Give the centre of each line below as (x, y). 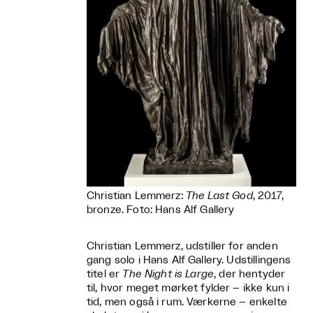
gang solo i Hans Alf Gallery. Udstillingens (189, 260)
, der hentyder (250, 274)
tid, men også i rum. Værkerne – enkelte (187, 302)
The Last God (219, 196)
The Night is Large (168, 274)
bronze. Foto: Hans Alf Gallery (161, 210)
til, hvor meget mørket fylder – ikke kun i (188, 288)
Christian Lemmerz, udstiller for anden (182, 246)
